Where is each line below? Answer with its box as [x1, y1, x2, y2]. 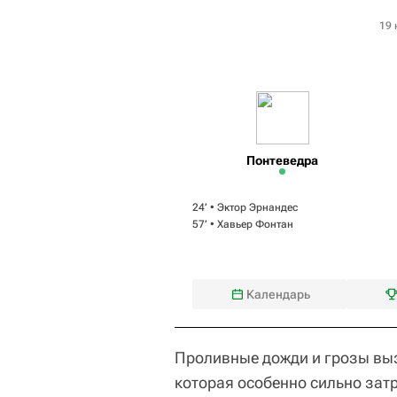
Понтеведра [246, 152, 319, 167]
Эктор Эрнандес [217, 200, 298, 214]
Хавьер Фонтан [217, 217, 293, 230]
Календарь [246, 286, 311, 301]
